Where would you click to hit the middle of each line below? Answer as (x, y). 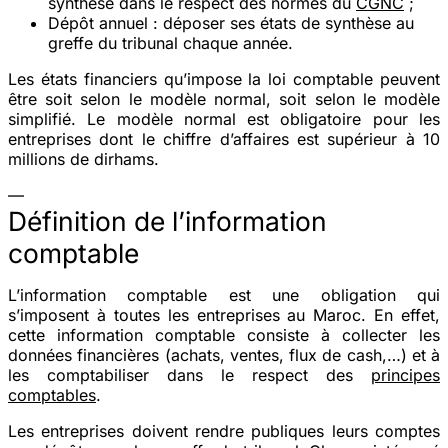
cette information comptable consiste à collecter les (224, 334)
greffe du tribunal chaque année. (170, 42)
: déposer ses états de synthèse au (281, 22)
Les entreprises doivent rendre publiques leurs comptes (224, 430)
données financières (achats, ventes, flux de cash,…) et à (224, 354)
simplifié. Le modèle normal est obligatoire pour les (224, 118)
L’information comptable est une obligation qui (224, 294)
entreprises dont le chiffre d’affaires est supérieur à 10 (224, 138)
